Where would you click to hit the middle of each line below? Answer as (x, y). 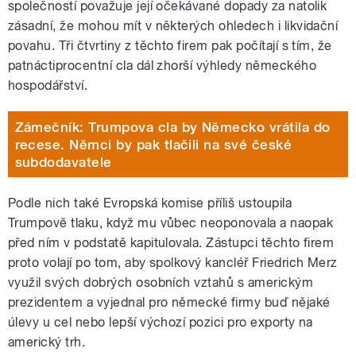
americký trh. (47, 342)
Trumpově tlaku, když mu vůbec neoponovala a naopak (171, 223)
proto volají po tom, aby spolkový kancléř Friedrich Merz (173, 263)
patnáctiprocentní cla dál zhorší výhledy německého (163, 66)
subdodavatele (63, 162)
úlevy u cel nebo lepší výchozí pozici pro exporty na (161, 323)
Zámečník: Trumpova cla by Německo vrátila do (172, 127)
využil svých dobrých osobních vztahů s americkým (161, 283)
